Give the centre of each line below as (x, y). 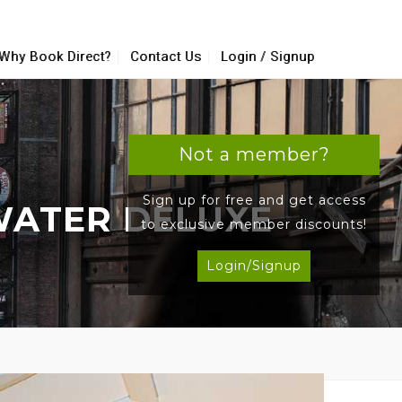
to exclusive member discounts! (254, 224)
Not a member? (254, 154)
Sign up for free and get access (254, 200)
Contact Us (166, 57)
